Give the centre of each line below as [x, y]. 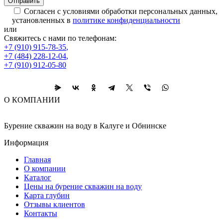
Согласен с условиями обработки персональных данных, [121, 11]
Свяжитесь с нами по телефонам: [60, 38]
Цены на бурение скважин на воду [83, 186]
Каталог [38, 177]
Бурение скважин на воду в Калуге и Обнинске [85, 126]
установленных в [42, 20]
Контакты [41, 213]
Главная [37, 160]
